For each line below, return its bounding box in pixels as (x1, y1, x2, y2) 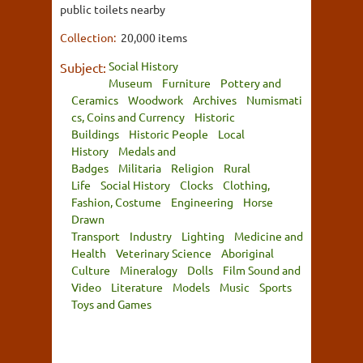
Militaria (118, 160, 161, 175)
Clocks (180, 177, 213, 192)
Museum (109, 75, 152, 90)
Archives (193, 92, 237, 107)
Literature (111, 279, 163, 294)
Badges (71, 160, 109, 175)
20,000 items (121, 29, 187, 45)
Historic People (129, 126, 208, 141)
